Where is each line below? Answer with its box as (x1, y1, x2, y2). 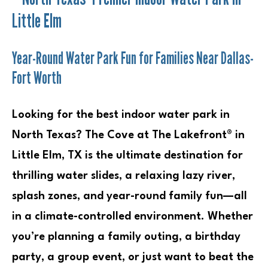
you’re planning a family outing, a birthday (12, 232, 240, 243)
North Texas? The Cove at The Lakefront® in (12, 130, 245, 141)
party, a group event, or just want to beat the (12, 252, 254, 263)
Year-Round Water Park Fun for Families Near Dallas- (12, 48, 254, 69)
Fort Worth (12, 68, 62, 89)
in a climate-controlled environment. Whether (12, 211, 253, 223)
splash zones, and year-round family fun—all (12, 191, 247, 202)
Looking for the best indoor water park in (12, 109, 230, 121)
